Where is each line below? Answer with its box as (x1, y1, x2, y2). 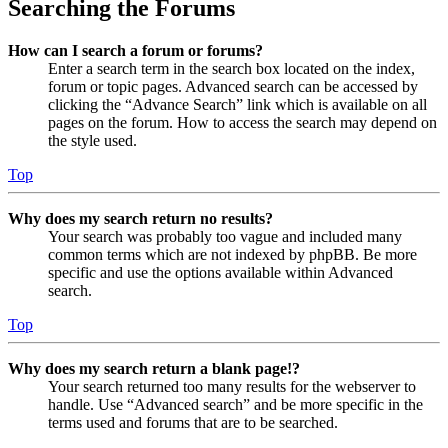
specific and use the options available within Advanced (48, 263, 393, 281)
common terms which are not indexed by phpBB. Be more (48, 245, 417, 263)
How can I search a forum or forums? (8, 41, 263, 59)
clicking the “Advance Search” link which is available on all (48, 95, 427, 113)
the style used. (48, 131, 137, 149)
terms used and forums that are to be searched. (48, 413, 338, 431)
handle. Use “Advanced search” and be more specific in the (48, 395, 423, 413)
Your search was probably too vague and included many (48, 227, 402, 245)
